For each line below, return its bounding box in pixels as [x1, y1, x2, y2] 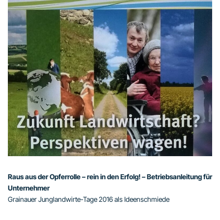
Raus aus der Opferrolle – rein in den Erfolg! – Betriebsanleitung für [8, 172, 212, 181]
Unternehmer [8, 184, 50, 192]
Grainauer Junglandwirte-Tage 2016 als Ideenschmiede [8, 195, 169, 204]
